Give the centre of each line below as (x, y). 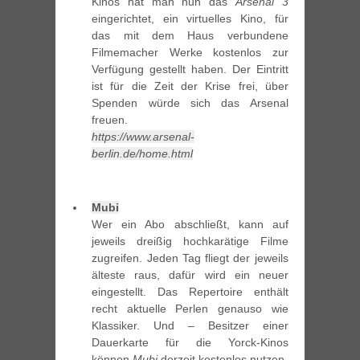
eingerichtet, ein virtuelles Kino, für (190, 19)
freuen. (110, 120)
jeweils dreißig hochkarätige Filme (190, 241)
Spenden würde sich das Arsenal (190, 103)
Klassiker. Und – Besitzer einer (190, 326)
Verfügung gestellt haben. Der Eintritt (190, 70)
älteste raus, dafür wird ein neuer (190, 275)
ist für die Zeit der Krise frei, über (190, 86)
